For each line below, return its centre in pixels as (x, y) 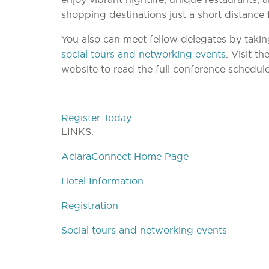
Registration (90, 206)
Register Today (96, 118)
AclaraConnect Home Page (125, 156)
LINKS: (77, 132)
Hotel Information (102, 181)
